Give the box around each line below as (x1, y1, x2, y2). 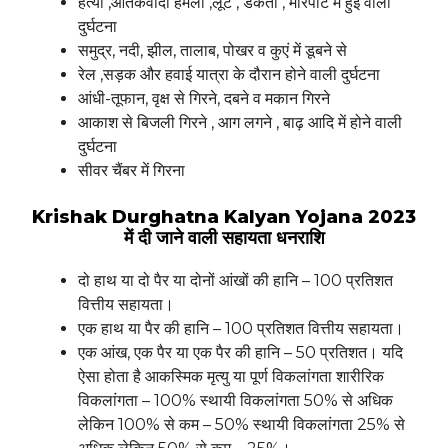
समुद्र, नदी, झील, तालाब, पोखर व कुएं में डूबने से (78, 41, 347, 61)
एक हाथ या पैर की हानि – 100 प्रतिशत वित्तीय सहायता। (78, 319, 404, 339)
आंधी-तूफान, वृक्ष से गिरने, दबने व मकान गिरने (78, 89, 330, 109)
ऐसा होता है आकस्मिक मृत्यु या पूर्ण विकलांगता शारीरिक (78, 367, 384, 387)
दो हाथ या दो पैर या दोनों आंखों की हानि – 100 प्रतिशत (78, 271, 393, 291)
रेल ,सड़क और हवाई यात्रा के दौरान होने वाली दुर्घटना (78, 65, 380, 85)
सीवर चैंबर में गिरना (78, 161, 185, 181)
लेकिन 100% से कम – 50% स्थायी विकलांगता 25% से (78, 415, 405, 435)
